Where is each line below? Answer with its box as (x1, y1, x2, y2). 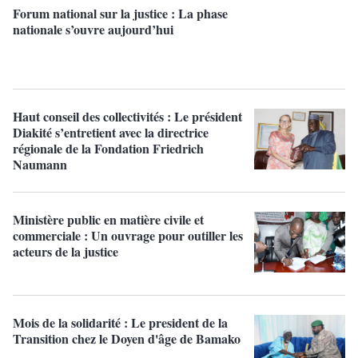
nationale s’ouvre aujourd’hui (13, 19, 173, 38)
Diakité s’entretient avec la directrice (13, 122, 209, 141)
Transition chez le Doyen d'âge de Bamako (13, 328, 241, 348)
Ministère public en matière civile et (13, 209, 204, 229)
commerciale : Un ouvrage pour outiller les (13, 225, 243, 245)
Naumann (13, 154, 67, 173)
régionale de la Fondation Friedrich (13, 138, 204, 157)
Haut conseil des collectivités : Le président (13, 106, 242, 125)
